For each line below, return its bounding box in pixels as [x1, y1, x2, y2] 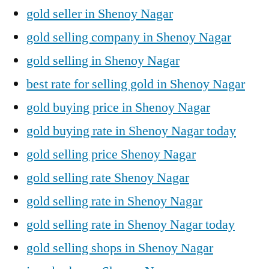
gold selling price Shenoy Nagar [26, 146, 196, 163]
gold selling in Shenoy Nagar [26, 52, 180, 69]
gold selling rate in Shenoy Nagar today [26, 216, 235, 233]
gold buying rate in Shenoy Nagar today [26, 122, 236, 139]
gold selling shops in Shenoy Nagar [26, 240, 213, 256]
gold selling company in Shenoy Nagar [26, 29, 231, 46]
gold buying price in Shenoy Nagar [26, 99, 210, 116]
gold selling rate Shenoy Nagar [26, 169, 189, 186]
